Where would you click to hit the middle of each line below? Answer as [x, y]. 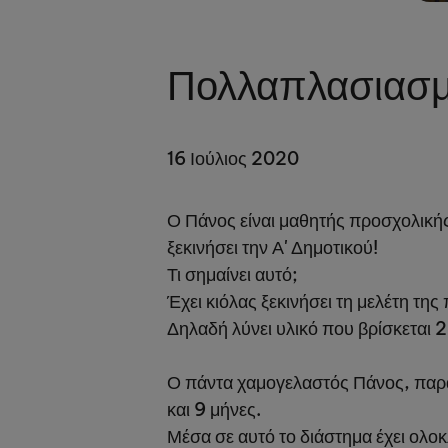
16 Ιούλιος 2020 [233, 158]
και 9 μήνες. [214, 409]
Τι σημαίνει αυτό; [232, 274]
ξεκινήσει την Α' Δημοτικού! [272, 247]
